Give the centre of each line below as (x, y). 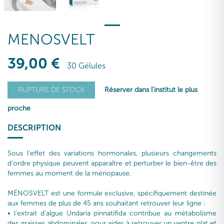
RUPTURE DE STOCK (51, 90)
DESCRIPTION (34, 128)
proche (19, 108)
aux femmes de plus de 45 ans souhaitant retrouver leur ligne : (106, 203)
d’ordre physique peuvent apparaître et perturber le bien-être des (112, 163)
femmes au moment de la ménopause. (69, 173)
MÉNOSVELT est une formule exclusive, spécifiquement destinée (112, 193)
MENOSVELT (51, 40)
